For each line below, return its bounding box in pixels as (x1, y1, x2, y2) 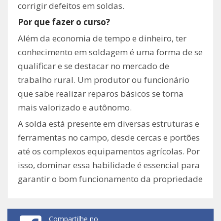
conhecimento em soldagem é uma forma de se (18, 46, 203, 58)
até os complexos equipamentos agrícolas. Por (18, 146, 200, 157)
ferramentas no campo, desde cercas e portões (18, 132, 200, 144)
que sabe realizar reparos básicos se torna (18, 88, 184, 100)
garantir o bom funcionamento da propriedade (18, 173, 203, 185)
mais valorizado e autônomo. (18, 102, 132, 113)
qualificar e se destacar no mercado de (18, 60, 169, 72)
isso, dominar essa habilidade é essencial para (18, 159, 200, 171)
